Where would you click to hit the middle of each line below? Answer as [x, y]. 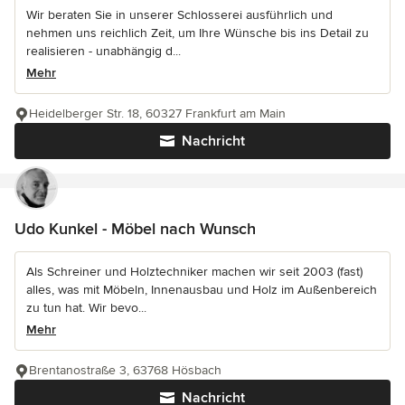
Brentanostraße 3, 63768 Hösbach [125, 371]
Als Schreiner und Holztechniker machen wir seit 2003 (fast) [194, 272]
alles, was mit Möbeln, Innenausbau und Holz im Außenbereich [202, 290]
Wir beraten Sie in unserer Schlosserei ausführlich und [179, 15]
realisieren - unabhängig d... [104, 52]
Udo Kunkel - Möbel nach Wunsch [135, 229]
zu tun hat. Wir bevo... [86, 308]
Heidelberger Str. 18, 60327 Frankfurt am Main [157, 114]
